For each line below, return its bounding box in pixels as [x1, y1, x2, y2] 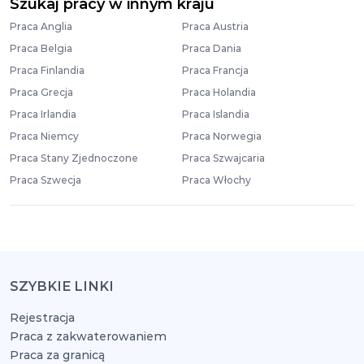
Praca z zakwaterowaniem [10, 329, 167, 344]
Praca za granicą [10, 348, 105, 362]
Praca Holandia [182, 86, 256, 98]
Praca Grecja [10, 86, 73, 98]
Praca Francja [182, 64, 249, 76]
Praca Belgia [10, 42, 72, 54]
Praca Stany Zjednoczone [10, 152, 138, 164]
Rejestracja [10, 310, 75, 325]
